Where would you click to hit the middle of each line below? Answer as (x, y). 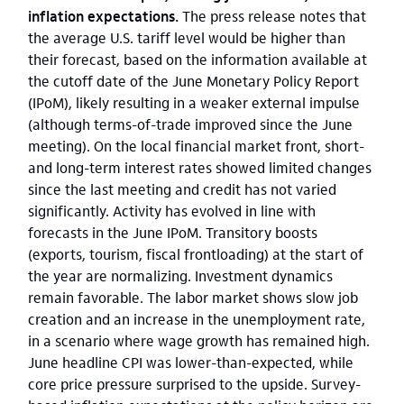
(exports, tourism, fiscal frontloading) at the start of (196, 254)
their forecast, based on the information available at (197, 59)
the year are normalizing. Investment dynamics (180, 275)
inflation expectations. (103, 16)
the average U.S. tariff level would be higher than (187, 37)
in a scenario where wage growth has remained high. (199, 340)
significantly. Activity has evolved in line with (172, 211)
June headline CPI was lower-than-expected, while (191, 362)
